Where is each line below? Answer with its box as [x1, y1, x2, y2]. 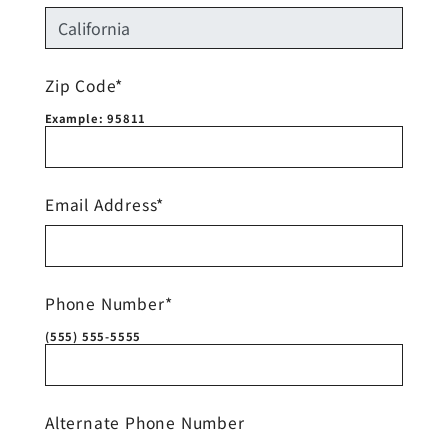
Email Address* [45, 192, 165, 215]
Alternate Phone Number [45, 410, 245, 433]
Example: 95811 [45, 109, 147, 126]
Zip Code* [45, 73, 124, 96]
